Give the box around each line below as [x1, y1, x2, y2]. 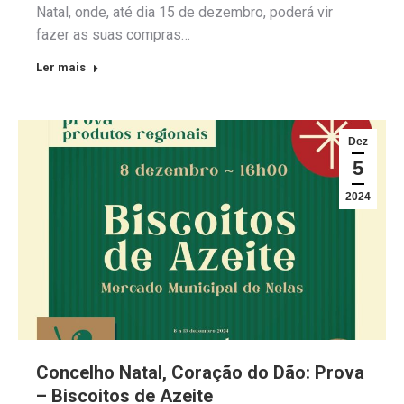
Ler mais [36, 60, 86, 74]
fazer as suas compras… [36, 25, 190, 43]
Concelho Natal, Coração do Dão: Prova [36, 362, 364, 384]
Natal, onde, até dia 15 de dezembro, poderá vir [36, 3, 333, 21]
